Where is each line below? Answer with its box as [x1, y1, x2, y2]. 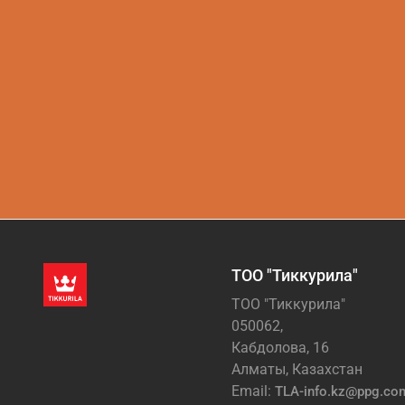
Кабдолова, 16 [231, 338, 329, 356]
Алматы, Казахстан [231, 360, 363, 378]
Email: [231, 381, 275, 400]
